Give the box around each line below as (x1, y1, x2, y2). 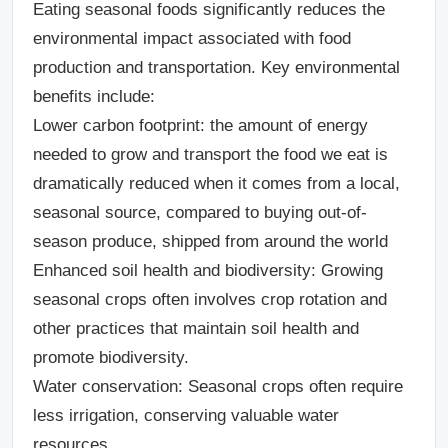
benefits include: (33, 86, 155, 106)
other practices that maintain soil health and (33, 318, 359, 338)
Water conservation (33, 376, 178, 396)
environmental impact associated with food (33, 28, 351, 48)
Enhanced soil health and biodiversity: (33, 260, 321, 280)
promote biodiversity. (33, 347, 189, 367)
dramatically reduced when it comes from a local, (33, 173, 400, 193)
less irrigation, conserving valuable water (33, 405, 339, 425)
